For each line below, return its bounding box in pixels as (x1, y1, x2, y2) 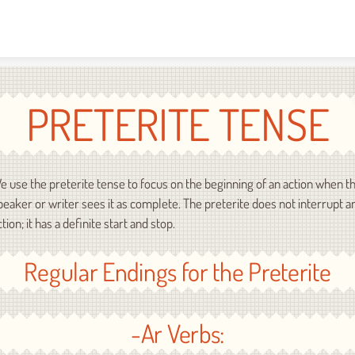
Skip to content (136, 6, 219, 22)
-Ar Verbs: (131, 317, 224, 349)
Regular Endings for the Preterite (24, 255, 331, 288)
